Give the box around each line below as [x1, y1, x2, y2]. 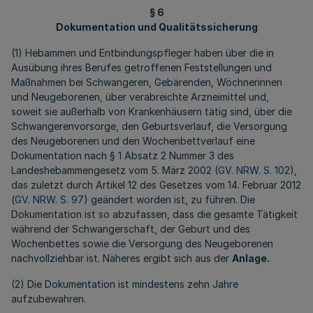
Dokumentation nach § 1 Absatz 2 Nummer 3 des [11, 150, 234, 161]
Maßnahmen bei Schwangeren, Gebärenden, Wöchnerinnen [11, 76, 282, 88]
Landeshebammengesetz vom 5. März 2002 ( [11, 164, 218, 176]
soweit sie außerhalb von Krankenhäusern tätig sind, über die [11, 105, 292, 117]
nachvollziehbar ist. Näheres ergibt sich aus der [11, 252, 232, 264]
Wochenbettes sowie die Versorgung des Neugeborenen [11, 238, 273, 249]
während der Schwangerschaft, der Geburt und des [11, 223, 250, 235]
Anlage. [232, 252, 270, 264]
